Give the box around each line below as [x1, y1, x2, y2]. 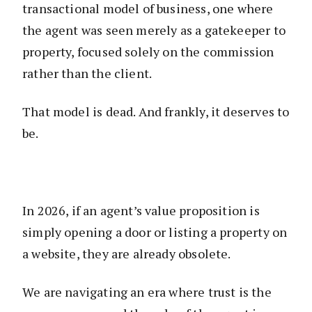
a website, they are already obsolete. [22, 245, 231, 263]
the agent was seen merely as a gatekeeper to [22, 22, 286, 39]
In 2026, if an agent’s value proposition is [22, 202, 260, 219]
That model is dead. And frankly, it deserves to [22, 103, 290, 120]
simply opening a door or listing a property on [22, 224, 288, 241]
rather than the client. [22, 65, 153, 82]
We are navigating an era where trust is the [22, 283, 272, 301]
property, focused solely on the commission [22, 43, 274, 61]
